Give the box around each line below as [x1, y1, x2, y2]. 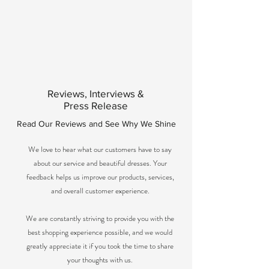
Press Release [63, 100, 128, 111]
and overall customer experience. [50, 185, 150, 196]
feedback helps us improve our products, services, [26, 171, 174, 183]
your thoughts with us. [67, 254, 133, 265]
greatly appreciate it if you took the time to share [26, 240, 174, 252]
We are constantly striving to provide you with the [26, 213, 174, 224]
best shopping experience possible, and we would [28, 226, 172, 238]
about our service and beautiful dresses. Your [33, 157, 167, 169]
